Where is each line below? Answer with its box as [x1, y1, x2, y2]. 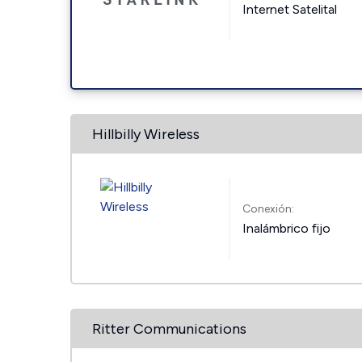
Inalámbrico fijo [242, 220, 331, 236]
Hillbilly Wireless [92, 125, 200, 143]
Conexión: [242, 201, 295, 216]
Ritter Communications [92, 320, 246, 338]
